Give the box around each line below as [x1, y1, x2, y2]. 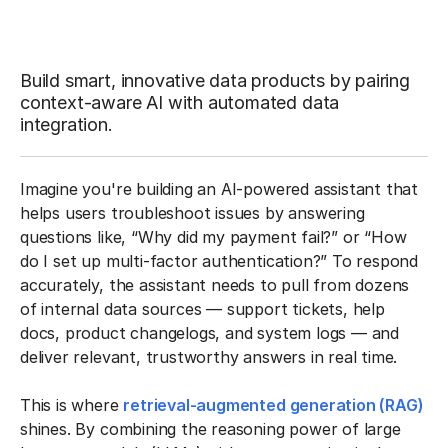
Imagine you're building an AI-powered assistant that [20, 178, 419, 199]
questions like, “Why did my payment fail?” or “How [20, 226, 407, 247]
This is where [20, 394, 124, 415]
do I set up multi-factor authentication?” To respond [20, 250, 419, 271]
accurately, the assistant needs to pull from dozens [20, 274, 410, 295]
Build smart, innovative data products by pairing [20, 69, 410, 91]
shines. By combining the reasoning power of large [20, 418, 401, 439]
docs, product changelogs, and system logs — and [20, 322, 400, 343]
